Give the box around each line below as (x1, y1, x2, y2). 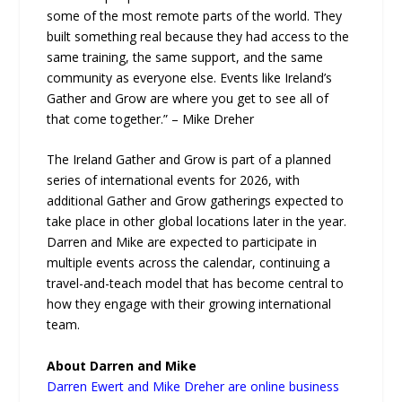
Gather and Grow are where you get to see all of (47, 89, 329, 107)
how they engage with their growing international (47, 295, 332, 313)
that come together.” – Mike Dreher (47, 109, 255, 127)
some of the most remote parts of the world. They (47, 6, 343, 24)
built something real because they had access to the (47, 27, 350, 45)
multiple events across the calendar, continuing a (47, 254, 331, 272)
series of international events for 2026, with (47, 171, 301, 189)
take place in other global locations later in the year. (47, 213, 347, 231)
